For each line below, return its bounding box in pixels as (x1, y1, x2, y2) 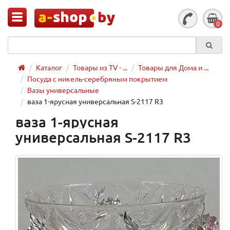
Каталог (36, 63, 62, 72)
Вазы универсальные (27, 85, 99, 94)
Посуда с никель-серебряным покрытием (27, 74, 167, 83)
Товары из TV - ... (73, 63, 127, 72)
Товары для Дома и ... (138, 63, 208, 72)
